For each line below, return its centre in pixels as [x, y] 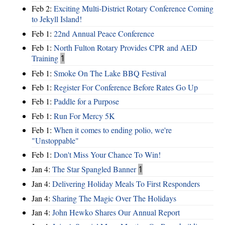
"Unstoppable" [55, 141]
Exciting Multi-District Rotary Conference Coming [134, 9]
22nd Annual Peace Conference [104, 33]
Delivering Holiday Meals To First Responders [126, 184]
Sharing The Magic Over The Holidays [114, 198]
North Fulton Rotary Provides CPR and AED [126, 48]
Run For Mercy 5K [84, 116]
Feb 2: [43, 9]
